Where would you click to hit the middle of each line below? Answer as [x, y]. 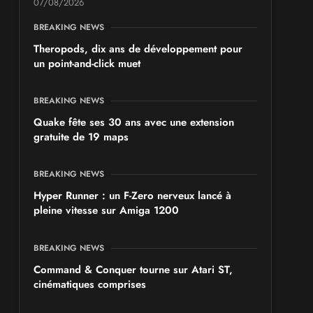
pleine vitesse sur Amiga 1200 [107, 211]
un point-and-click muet [87, 63]
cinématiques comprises [90, 284]
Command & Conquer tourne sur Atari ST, [133, 269]
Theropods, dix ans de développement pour [138, 49]
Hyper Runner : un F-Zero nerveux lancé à [133, 196]
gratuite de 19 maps [81, 137]
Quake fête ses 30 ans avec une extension [134, 123]
